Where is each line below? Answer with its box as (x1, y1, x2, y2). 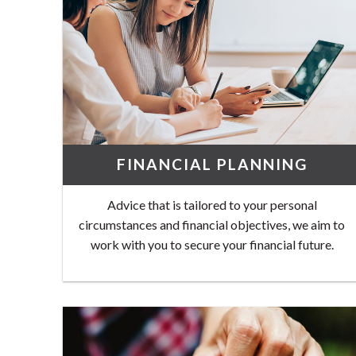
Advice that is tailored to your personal (106, 196, 317, 212)
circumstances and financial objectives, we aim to (79, 216, 346, 232)
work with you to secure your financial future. (90, 236, 334, 252)
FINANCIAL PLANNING (116, 155, 308, 174)
